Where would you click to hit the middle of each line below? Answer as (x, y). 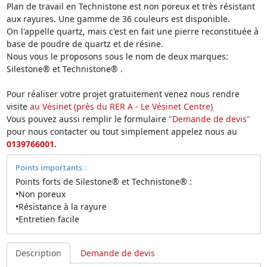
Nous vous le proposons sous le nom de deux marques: (117, 56)
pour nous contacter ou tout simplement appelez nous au (122, 131)
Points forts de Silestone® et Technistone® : (103, 181)
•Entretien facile (47, 219)
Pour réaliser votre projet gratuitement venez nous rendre (123, 94)
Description (38, 253)
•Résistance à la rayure (61, 207)
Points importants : (50, 167)
